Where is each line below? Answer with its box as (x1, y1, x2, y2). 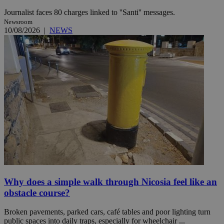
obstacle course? (4, 187, 70, 198)
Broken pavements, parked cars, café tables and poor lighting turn (4, 207, 210, 216)
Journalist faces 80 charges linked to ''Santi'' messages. (4, 7, 175, 16)
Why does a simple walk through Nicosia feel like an (4, 176, 217, 187)
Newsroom (4, 17, 32, 25)
